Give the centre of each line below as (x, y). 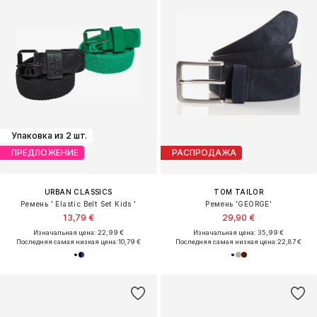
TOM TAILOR (239, 191)
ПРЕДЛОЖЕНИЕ (45, 153)
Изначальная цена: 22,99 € (78, 232)
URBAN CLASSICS (78, 191)
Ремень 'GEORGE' (239, 203)
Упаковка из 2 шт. (49, 136)
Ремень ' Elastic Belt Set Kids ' (78, 203)
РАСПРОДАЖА (204, 153)
